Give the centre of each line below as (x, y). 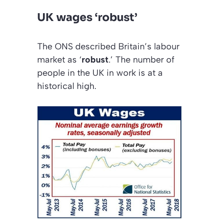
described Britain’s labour (126, 47)
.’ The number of (142, 60)
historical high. (67, 86)
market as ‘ (59, 60)
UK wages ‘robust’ (87, 18)
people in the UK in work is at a (100, 73)
